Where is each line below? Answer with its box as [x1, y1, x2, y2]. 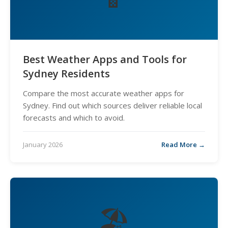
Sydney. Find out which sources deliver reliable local [23, 100, 202, 110]
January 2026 [23, 140, 63, 149]
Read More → [161, 140, 205, 149]
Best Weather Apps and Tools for [23, 52, 187, 66]
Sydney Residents [23, 67, 110, 80]
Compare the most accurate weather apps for [23, 88, 184, 98]
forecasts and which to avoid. [23, 112, 125, 123]
